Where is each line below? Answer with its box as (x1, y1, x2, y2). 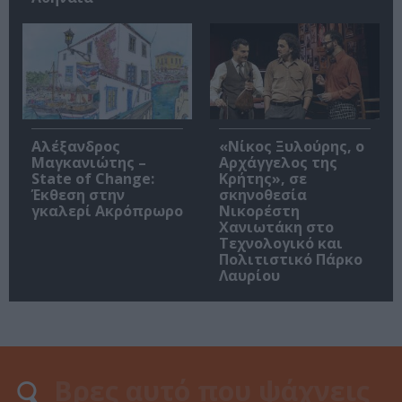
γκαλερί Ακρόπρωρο (31, 200, 183, 221)
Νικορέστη (219, 200, 300, 221)
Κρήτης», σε (219, 168, 307, 188)
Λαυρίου (219, 265, 280, 285)
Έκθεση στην (31, 184, 125, 205)
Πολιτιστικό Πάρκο (219, 249, 363, 269)
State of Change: (31, 168, 154, 188)
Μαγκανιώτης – (31, 152, 146, 172)
